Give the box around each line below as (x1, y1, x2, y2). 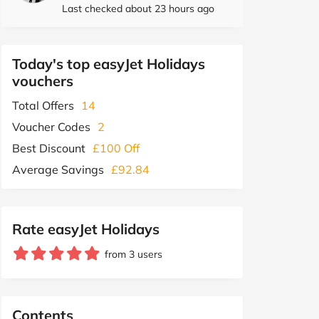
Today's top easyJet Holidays (12, 54, 205, 73)
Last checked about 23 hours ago (62, 1, 214, 15)
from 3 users (105, 247, 162, 261)
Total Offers (12, 98, 74, 113)
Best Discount (12, 140, 85, 155)
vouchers (12, 71, 73, 90)
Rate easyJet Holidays (12, 219, 159, 238)
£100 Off (93, 140, 140, 155)
